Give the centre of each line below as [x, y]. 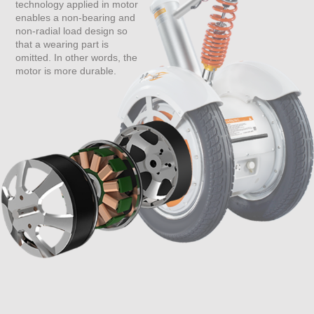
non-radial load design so [72, 31]
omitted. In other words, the [77, 58]
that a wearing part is [62, 45]
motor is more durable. [66, 71]
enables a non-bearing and [76, 18]
